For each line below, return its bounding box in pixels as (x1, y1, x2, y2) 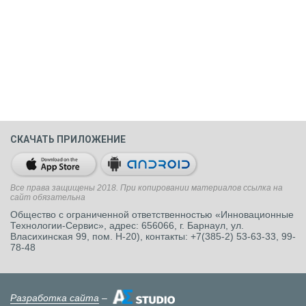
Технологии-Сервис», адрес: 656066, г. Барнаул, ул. (10, 219, 244, 231)
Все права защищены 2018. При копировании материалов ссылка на (10, 182, 283, 193)
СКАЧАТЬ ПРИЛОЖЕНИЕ (10, 133, 126, 145)
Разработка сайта (10, 292, 99, 303)
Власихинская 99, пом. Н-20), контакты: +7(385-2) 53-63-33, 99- (10, 230, 296, 242)
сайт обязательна (10, 192, 85, 202)
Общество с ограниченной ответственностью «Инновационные (10, 208, 294, 220)
